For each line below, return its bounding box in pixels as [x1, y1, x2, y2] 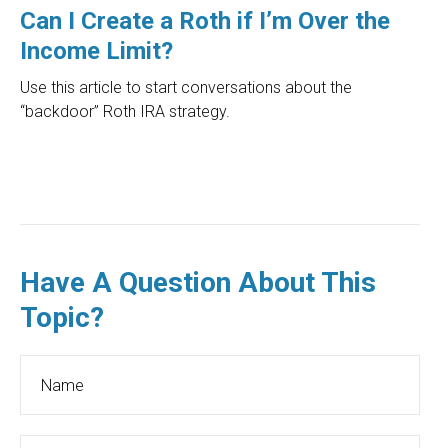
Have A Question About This [20, 266, 376, 300]
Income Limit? [20, 37, 173, 66]
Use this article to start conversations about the [20, 78, 352, 98]
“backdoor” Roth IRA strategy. [20, 102, 230, 122]
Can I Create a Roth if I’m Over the [20, 7, 390, 36]
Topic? [20, 301, 104, 335]
